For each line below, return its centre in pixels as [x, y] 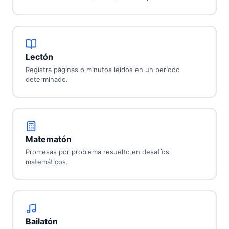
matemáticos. [47, 162]
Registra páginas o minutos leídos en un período [102, 70]
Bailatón [41, 222]
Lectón [39, 57]
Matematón [48, 139]
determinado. [47, 79]
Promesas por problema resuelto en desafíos [97, 152]
